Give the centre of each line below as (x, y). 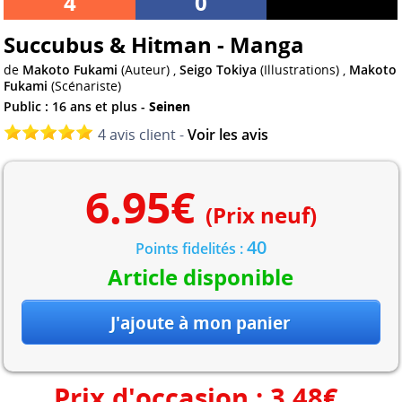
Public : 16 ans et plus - (77, 107)
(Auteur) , (149, 70)
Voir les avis (228, 135)
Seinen (170, 107)
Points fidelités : (191, 249)
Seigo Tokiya (218, 70)
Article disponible (201, 277)
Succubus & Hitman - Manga (154, 44)
